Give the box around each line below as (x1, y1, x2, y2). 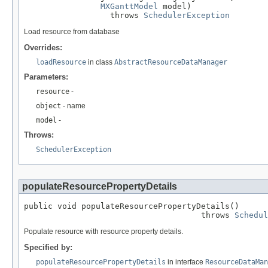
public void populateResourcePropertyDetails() (24, 201, 239, 211)
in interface (166, 257, 205, 266)
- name (61, 101, 86, 110)
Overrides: (24, 42, 62, 52)
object (36, 101, 61, 110)
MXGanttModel (100, 1, 158, 11)
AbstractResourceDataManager (114, 57, 227, 66)
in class (86, 57, 114, 66)
